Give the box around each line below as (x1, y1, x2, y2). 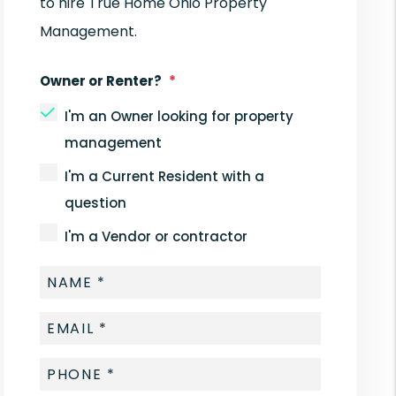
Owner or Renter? (40, 72, 163, 90)
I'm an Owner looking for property (65, 107, 294, 126)
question (65, 194, 127, 212)
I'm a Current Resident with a (65, 167, 265, 186)
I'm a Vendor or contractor (65, 227, 248, 246)
